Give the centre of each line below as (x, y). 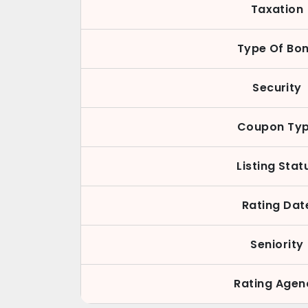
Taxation (277, 9)
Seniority (277, 244)
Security (277, 88)
